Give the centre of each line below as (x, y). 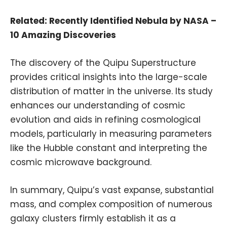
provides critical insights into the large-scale (109, 77)
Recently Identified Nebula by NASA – (133, 21)
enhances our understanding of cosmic (98, 106)
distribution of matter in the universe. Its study (111, 91)
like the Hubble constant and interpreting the (109, 148)
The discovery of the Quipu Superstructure (103, 63)
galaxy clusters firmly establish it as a (93, 219)
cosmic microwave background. (81, 162)
